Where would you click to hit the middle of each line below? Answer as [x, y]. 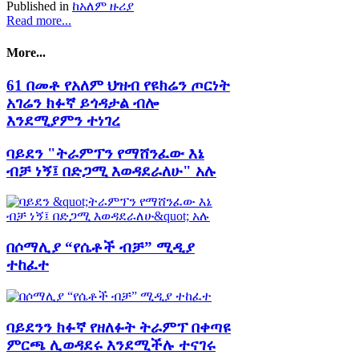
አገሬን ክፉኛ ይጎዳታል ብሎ [83, 103]
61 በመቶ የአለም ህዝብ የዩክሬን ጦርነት [118, 85]
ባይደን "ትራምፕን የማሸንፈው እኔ [105, 153]
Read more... [39, 21]
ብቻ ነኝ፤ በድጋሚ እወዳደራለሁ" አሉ [111, 171]
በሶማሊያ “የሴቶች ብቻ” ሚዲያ [101, 248]
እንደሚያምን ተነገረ [63, 120]
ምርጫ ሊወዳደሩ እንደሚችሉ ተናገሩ [111, 345]
